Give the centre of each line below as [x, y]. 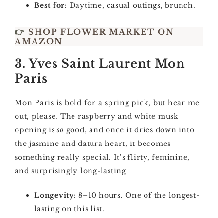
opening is [36, 130]
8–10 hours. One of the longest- [138, 195]
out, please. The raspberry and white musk [97, 116]
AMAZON [39, 41]
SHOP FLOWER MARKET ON [100, 32]
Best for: [51, 5]
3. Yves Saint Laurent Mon [100, 64]
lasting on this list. [69, 209]
